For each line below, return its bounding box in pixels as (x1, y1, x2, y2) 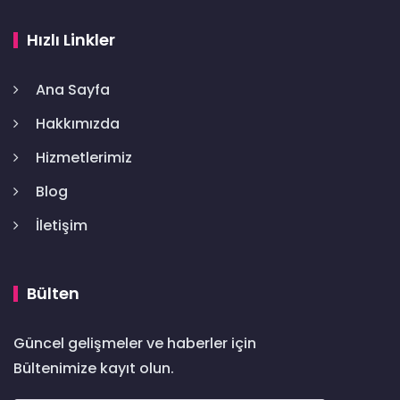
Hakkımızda (36, 112, 120, 134)
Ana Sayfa (36, 79, 110, 100)
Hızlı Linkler (27, 28, 115, 51)
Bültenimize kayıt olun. (13, 357, 174, 379)
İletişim (36, 214, 87, 236)
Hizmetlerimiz (36, 146, 132, 168)
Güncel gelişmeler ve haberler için (13, 332, 256, 354)
